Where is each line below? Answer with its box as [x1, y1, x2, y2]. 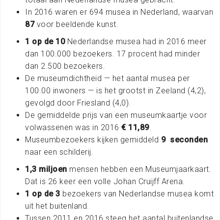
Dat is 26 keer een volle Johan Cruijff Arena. [25, 176, 185, 186]
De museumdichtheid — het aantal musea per [25, 73, 190, 83]
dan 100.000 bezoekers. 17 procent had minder [25, 49, 200, 58]
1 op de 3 [25, 189, 62, 198]
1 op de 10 [25, 36, 65, 46]
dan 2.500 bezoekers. [25, 61, 105, 71]
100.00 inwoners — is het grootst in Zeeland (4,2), [25, 85, 206, 95]
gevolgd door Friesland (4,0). [25, 98, 131, 108]
